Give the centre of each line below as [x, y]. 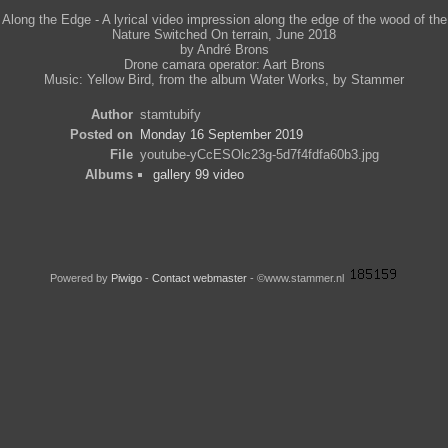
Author [112, 114]
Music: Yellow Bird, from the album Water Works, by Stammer [224, 79]
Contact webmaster [199, 278]
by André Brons [224, 49]
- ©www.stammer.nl [298, 278]
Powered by [80, 278]
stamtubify [170, 114]
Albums [109, 174]
